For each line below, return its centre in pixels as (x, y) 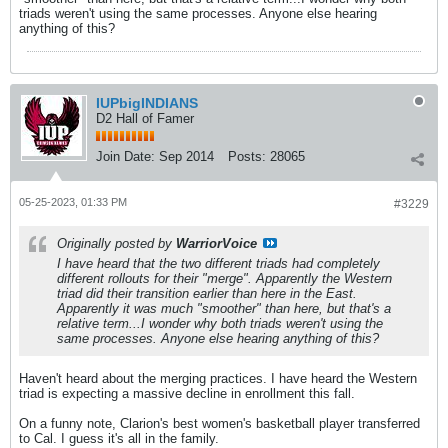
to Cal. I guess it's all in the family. (119, 438)
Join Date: (125, 156)
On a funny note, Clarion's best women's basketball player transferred (219, 423)
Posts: (247, 156)
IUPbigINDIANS (147, 103)
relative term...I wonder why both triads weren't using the (220, 323)
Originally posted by (116, 243)
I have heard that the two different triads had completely (218, 263)
